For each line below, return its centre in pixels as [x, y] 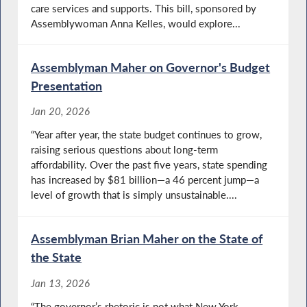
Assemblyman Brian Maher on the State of [147, 239]
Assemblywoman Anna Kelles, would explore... [136, 23]
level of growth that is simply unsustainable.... [134, 195]
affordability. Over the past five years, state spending [149, 165]
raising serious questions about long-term [125, 150]
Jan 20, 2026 [61, 111]
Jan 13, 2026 [61, 283]
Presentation [67, 85]
